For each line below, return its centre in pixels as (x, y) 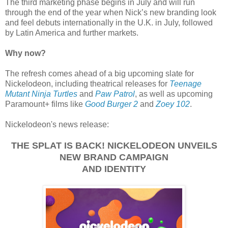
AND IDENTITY (114, 169)
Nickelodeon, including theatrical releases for (87, 83)
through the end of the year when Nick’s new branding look (111, 12)
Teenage (186, 83)
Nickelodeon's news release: (57, 124)
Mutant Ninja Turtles (41, 94)
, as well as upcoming (174, 94)
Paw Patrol (115, 94)
